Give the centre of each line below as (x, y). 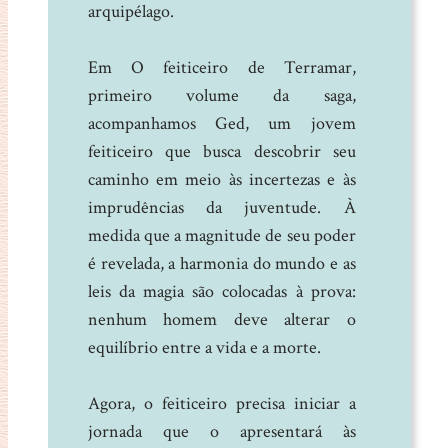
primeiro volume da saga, (221, 95)
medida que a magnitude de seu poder (221, 235)
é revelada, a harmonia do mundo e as (221, 263)
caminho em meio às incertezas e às (221, 179)
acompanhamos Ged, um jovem (221, 123)
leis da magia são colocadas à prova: (221, 291)
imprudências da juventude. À (221, 207)
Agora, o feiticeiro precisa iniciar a (221, 403)
